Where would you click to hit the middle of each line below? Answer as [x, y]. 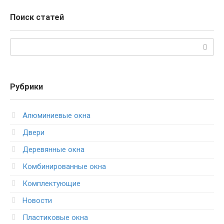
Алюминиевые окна [56, 116]
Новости [37, 201]
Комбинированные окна [64, 167]
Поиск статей [37, 17]
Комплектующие [51, 184]
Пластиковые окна [55, 218]
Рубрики [26, 87]
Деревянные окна [53, 150]
